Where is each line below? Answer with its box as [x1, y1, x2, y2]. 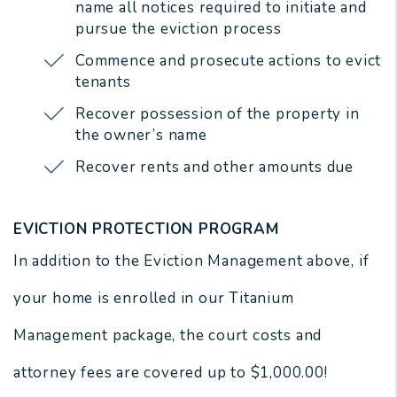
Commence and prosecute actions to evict [75, 51, 382, 72]
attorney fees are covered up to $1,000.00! [13, 362, 328, 384]
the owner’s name [75, 125, 207, 146]
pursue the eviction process [75, 19, 282, 40]
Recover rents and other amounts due [75, 157, 354, 178]
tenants [75, 72, 131, 93]
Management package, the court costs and [13, 325, 323, 346]
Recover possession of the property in [75, 104, 360, 125]
